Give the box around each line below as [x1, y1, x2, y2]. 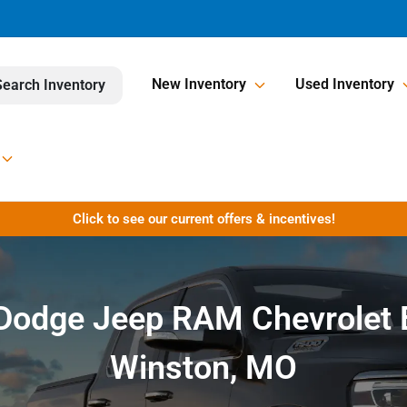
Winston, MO [110, 349, 297, 387]
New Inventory [152, 75, 246, 94]
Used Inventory [295, 75, 394, 94]
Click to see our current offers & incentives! [72, 211, 335, 227]
